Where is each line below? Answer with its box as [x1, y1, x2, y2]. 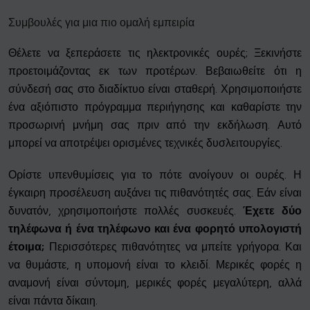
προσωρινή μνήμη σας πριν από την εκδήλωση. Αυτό [8, 118, 302, 131]
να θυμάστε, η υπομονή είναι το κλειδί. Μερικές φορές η [8, 257, 302, 271]
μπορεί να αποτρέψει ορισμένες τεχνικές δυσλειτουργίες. [8, 136, 282, 149]
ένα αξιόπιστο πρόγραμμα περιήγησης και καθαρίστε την [8, 100, 302, 113]
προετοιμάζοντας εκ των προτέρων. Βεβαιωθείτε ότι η [8, 64, 302, 77]
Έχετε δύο [242, 203, 302, 217]
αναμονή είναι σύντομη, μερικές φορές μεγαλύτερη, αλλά [8, 275, 302, 289]
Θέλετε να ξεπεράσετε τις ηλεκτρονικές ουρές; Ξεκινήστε [8, 46, 302, 60]
